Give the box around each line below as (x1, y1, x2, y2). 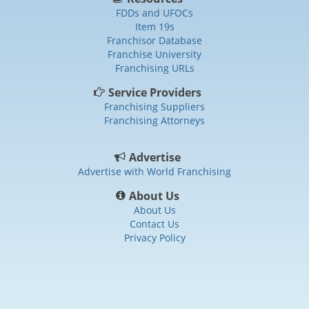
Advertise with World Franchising (78, 164, 231, 178)
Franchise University (108, 47, 201, 61)
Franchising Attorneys (104, 113, 205, 127)
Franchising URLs (114, 61, 195, 74)
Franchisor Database (107, 33, 202, 47)
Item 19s (134, 19, 175, 33)
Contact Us (130, 217, 179, 230)
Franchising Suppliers (104, 99, 205, 113)
